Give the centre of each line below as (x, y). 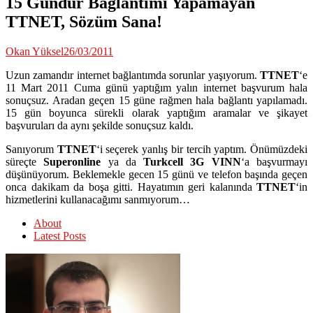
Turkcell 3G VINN (192, 161)
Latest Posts (60, 235)
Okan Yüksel (35, 51)
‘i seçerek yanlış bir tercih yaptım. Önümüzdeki (202, 149)
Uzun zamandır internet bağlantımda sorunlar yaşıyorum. (133, 75)
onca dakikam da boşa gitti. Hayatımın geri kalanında (129, 187)
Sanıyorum (31, 149)
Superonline (72, 161)
